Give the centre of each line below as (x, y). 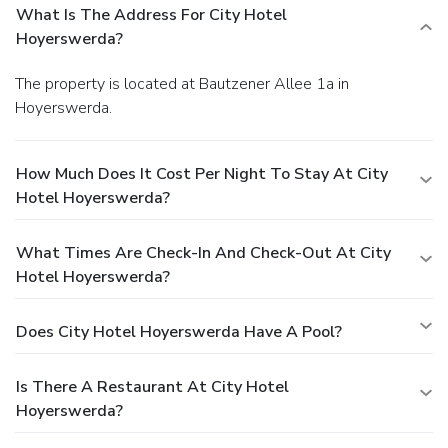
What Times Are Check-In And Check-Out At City (203, 252)
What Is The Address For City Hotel (151, 14)
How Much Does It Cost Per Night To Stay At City (202, 173)
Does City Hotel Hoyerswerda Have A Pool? (179, 331)
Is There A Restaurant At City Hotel (152, 386)
